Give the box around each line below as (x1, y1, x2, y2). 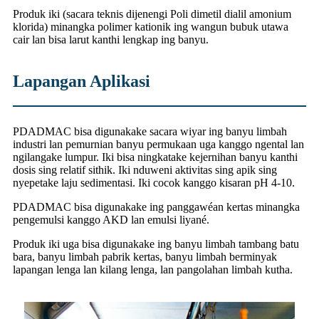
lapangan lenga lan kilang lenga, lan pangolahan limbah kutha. (13, 263, 293, 276)
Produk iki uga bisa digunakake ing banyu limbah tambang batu (13, 238, 299, 251)
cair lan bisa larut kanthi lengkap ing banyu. (13, 33, 209, 46)
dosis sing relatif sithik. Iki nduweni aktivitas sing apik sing (13, 164, 277, 177)
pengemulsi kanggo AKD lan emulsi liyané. (13, 214, 209, 226)
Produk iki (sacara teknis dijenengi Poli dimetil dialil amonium (13, 8, 291, 21)
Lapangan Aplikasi (13, 72, 150, 91)
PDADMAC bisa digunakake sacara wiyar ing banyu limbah (13, 125, 287, 138)
